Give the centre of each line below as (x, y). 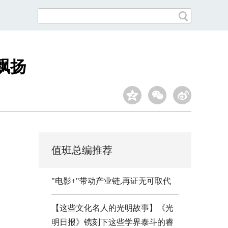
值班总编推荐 (82, 150)
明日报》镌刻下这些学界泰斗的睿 (112, 222)
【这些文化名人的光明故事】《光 (112, 208)
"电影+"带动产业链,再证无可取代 (111, 181)
